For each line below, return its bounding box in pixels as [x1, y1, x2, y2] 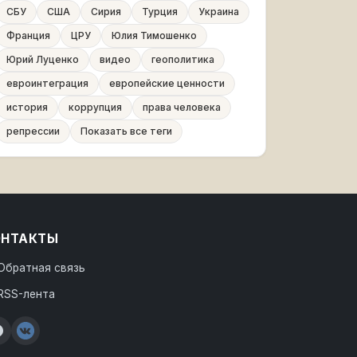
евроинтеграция [6, 77, 88, 89]
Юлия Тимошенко [112, 29, 197, 41]
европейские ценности [109, 77, 225, 89]
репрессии [6, 125, 60, 137]
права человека [143, 101, 221, 113]
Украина [198, 6, 239, 18]
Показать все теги [80, 125, 172, 137]
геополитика [151, 53, 214, 65]
